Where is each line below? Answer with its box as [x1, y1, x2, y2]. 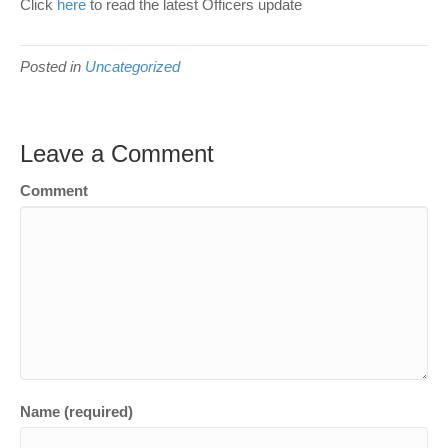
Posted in [20, 58, 85, 75]
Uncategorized [85, 58, 180, 75]
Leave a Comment [20, 140, 214, 167]
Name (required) [20, 403, 133, 420]
